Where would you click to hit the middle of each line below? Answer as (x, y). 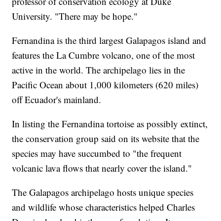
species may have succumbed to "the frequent (97, 153)
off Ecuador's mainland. (57, 99)
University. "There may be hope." (75, 16)
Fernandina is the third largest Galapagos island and (109, 40)
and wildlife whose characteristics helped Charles (104, 207)
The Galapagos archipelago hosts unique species (103, 192)
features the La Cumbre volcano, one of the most (104, 55)
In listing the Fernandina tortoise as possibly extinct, (110, 124)
